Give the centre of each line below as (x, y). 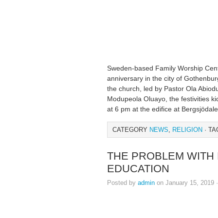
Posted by (122, 183)
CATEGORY (131, 130)
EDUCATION (138, 169)
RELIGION (187, 130)
